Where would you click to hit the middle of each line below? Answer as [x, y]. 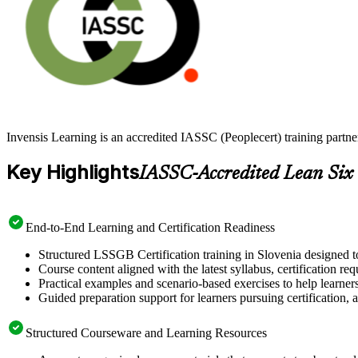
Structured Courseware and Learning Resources [146, 332]
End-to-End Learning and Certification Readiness [150, 227]
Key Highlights [73, 172]
